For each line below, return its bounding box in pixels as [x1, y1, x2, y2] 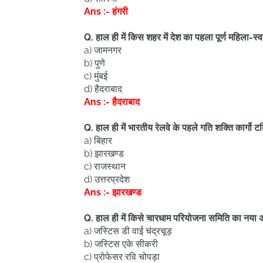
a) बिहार [84, 135, 112, 146]
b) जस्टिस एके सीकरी [84, 238, 158, 249]
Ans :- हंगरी [84, 6, 128, 17]
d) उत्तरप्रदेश [84, 174, 130, 185]
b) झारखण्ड [84, 148, 124, 159]
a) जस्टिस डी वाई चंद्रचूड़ [84, 225, 172, 237]
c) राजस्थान [84, 161, 126, 172]
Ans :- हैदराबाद [84, 96, 140, 107]
